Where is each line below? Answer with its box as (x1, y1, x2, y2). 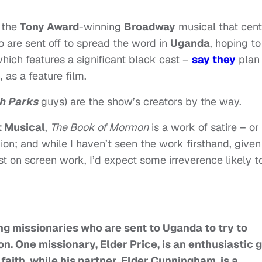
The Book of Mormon (50, 120, 149, 135)
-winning (79, 20, 124, 34)
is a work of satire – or (149, 120, 259, 135)
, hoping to (210, 36, 261, 50)
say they (192, 53, 236, 67)
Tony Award (20, 20, 79, 34)
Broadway (124, 20, 175, 34)
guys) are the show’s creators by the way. (38, 95, 242, 109)
